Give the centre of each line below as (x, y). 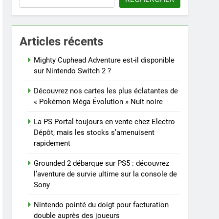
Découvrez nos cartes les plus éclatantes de (106, 91)
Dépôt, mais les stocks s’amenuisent (94, 132)
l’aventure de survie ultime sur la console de (106, 174)
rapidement (52, 143)
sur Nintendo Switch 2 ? (73, 71)
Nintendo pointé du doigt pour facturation (101, 205)
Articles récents (62, 42)
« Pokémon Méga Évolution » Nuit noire (99, 102)
